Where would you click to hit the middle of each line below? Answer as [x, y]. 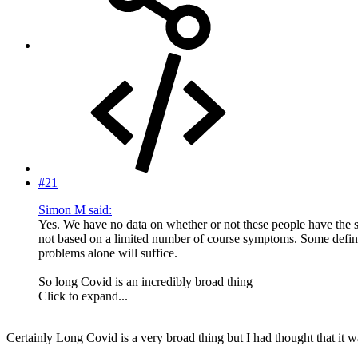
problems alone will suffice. [108, 253]
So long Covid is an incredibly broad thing [145, 282]
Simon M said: [75, 210]
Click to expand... [83, 296]
